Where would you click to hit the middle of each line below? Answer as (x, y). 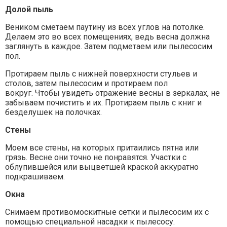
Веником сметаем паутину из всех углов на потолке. (105, 27)
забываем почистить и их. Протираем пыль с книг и (103, 102)
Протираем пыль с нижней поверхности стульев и (101, 73)
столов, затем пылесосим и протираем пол (86, 83)
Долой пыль (29, 9)
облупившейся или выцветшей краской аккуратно (102, 167)
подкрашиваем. (35, 176)
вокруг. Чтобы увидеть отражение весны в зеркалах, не (112, 93)
